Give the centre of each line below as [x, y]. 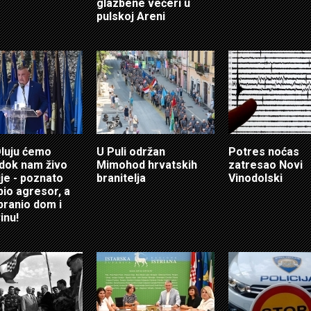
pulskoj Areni [131, 16]
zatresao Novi [266, 165]
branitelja [121, 178]
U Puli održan [131, 151]
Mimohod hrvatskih [147, 165]
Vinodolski [255, 178]
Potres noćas [264, 151]
